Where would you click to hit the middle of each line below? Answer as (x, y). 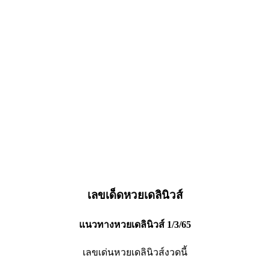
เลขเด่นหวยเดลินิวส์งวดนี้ (135, 252)
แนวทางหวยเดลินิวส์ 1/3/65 (135, 224)
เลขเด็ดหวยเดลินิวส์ (135, 195)
